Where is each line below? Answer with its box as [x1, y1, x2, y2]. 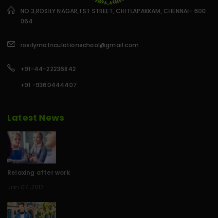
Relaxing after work [7, 168, 70, 177]
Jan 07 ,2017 [7, 183, 44, 192]
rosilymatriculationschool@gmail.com [20, 40, 144, 49]
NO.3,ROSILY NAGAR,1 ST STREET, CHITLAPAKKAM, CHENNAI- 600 [20, 6, 206, 15]
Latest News [7, 111, 65, 124]
